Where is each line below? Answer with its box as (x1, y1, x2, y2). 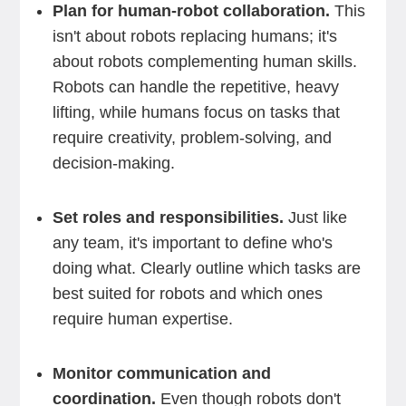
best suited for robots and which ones (52, 285, 323, 303)
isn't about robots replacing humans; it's (52, 27, 337, 45)
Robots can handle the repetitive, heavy (52, 78, 339, 96)
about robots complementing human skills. (52, 53, 357, 71)
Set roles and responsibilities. (52, 208, 284, 227)
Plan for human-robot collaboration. (52, 2, 330, 20)
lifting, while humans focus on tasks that (52, 103, 340, 121)
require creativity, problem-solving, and (52, 129, 332, 147)
